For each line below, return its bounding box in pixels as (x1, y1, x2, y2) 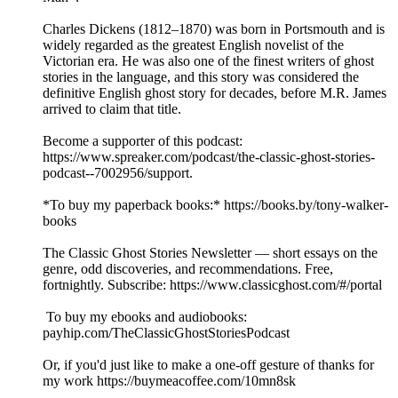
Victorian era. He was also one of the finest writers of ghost (43, 53, 374, 69)
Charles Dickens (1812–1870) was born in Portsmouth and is (43, 21, 385, 37)
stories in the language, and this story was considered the (43, 69, 359, 85)
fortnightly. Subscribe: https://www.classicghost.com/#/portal (43, 277, 382, 293)
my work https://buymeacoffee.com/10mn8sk (43, 373, 299, 389)
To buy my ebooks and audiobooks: (43, 309, 247, 325)
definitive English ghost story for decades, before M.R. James (43, 85, 386, 101)
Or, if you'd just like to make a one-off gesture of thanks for (43, 357, 374, 373)
